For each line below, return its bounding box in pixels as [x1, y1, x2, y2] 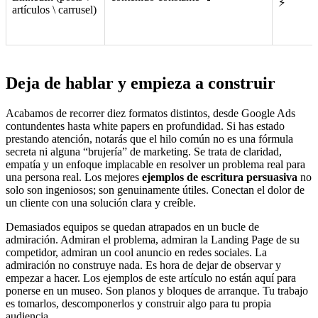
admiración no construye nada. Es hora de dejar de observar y [6, 259, 281, 272]
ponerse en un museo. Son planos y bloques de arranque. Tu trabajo [6, 285, 308, 297]
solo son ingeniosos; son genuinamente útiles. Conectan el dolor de [6, 184, 305, 197]
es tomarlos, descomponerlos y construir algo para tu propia [6, 297, 271, 310]
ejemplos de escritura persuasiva [142, 171, 297, 184]
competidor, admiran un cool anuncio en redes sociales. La [6, 246, 267, 259]
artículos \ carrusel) [12, 4, 97, 16]
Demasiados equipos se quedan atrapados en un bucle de [6, 221, 259, 234]
